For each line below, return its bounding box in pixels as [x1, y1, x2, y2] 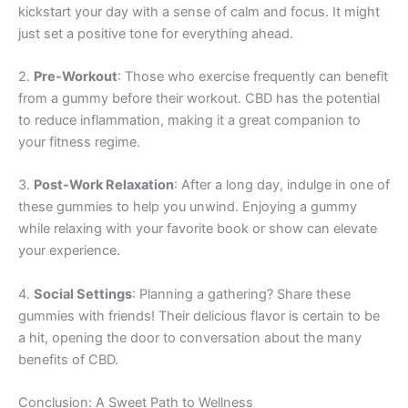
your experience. [18, 242, 120, 260]
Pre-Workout [34, 67, 117, 85]
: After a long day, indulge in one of [174, 177, 390, 194]
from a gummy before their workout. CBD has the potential [18, 89, 380, 107]
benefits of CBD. [18, 351, 118, 368]
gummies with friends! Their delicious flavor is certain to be [18, 307, 380, 324]
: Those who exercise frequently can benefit [117, 67, 388, 85]
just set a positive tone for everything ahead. [18, 25, 293, 42]
